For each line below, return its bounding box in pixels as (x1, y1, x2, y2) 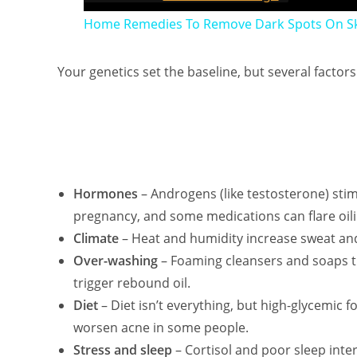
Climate (73, 229, 119, 247)
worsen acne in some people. (73, 318, 249, 336)
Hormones (73, 184, 138, 202)
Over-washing (73, 251, 158, 269)
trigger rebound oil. (73, 273, 190, 292)
